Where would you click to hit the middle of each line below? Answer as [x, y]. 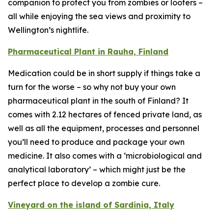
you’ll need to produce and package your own [96, 142]
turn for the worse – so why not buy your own [92, 87]
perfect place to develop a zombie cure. [84, 183]
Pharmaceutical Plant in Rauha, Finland [88, 52]
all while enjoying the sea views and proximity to [99, 16]
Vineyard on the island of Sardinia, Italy [91, 205]
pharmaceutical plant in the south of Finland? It [98, 101]
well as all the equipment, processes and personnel [104, 128]
